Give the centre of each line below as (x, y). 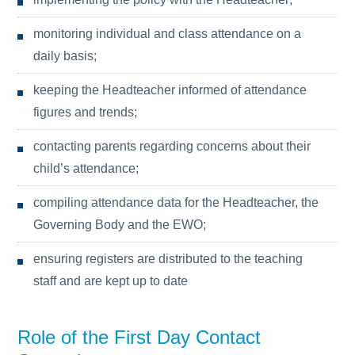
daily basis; (65, 56)
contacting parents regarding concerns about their (172, 146)
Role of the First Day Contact (139, 337)
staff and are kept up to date (111, 281)
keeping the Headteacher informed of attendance (170, 90)
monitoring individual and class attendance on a (168, 34)
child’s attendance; (86, 168)
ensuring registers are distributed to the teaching (168, 259)
